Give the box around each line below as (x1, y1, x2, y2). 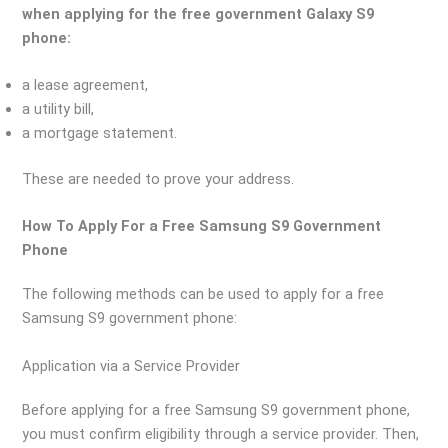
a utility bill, (22, 100, 95, 119)
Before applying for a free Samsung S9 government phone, (22, 400, 411, 419)
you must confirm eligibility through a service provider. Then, (22, 424, 420, 443)
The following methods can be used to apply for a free (22, 285, 385, 304)
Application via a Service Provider (22, 356, 241, 375)
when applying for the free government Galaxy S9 (22, 4, 375, 23)
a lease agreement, (22, 76, 149, 95)
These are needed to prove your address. (22, 169, 295, 188)
